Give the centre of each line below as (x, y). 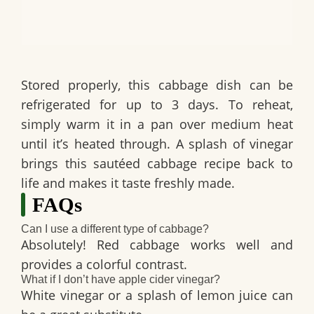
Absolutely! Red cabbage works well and (157, 245)
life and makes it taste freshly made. (128, 183)
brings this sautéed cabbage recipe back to (157, 163)
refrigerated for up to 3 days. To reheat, (157, 104)
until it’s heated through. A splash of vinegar (157, 143)
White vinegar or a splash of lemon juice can (157, 295)
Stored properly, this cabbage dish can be (157, 84)
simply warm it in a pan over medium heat (157, 124)
